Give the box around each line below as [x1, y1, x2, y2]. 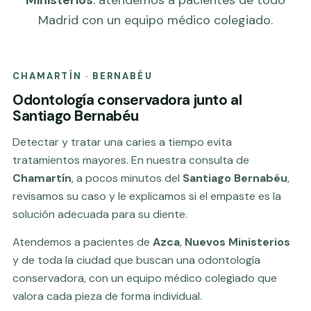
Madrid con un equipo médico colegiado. [38, 11, 273, 28]
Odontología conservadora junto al [12, 90, 242, 109]
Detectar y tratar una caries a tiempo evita [12, 134, 232, 149]
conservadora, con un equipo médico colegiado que [12, 270, 277, 285]
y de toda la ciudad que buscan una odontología [12, 252, 260, 267]
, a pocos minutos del [72, 170, 183, 185]
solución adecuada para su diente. [12, 206, 187, 221]
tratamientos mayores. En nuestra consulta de [12, 152, 249, 167]
